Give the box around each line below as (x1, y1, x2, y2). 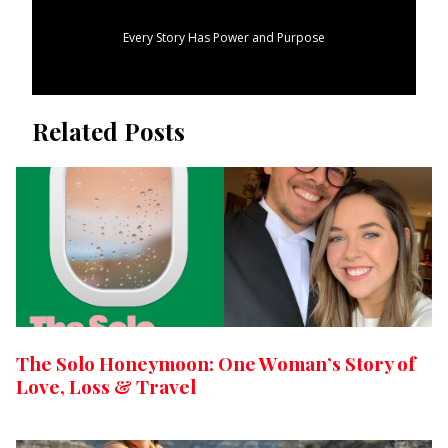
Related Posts (32, 114, 185, 147)
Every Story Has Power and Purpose (123, 28, 325, 46)
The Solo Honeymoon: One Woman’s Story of (16, 350, 416, 377)
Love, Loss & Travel (16, 373, 196, 400)
